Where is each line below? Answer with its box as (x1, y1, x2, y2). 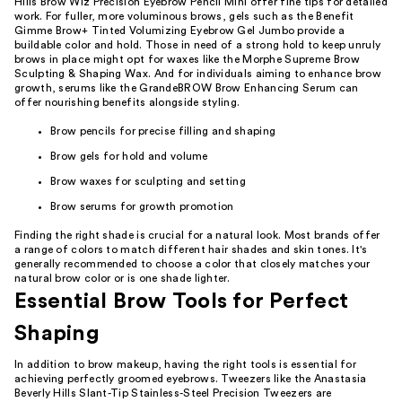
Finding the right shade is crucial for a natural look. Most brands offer (14, 230, 380, 240)
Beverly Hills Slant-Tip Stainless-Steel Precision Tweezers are (14, 388, 332, 398)
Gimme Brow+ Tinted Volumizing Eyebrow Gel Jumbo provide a (14, 25, 345, 36)
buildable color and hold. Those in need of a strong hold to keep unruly (14, 39, 381, 50)
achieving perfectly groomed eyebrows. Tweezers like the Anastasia (14, 373, 367, 384)
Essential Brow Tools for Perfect (14, 291, 348, 312)
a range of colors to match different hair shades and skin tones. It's (14, 244, 368, 255)
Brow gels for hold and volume (50, 151, 208, 162)
